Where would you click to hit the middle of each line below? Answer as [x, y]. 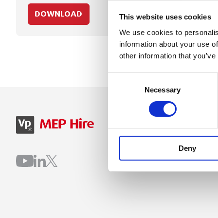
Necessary [163, 90]
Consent [121, 78]
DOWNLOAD [59, 14]
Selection [122, 90]
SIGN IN [163, 122]
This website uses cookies [165, 17]
